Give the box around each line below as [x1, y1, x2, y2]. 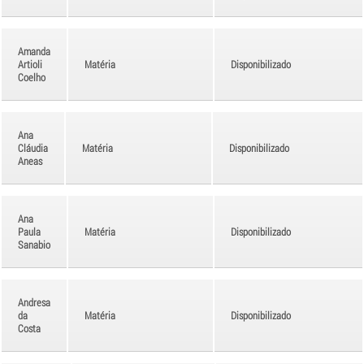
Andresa [18, 295, 50, 309]
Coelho [18, 70, 45, 84]
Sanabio [18, 237, 50, 251]
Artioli [18, 57, 42, 71]
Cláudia [18, 141, 48, 154]
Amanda [18, 44, 50, 58]
